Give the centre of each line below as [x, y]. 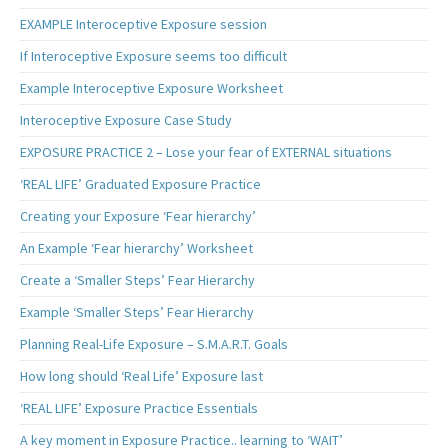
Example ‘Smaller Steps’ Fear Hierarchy [137, 312]
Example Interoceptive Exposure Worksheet [151, 88]
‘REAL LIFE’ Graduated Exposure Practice [140, 184]
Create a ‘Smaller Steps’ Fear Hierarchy [137, 280]
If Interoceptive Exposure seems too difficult [153, 56]
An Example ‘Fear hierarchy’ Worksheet [136, 248]
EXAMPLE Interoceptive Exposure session [143, 24]
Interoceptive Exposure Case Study [126, 120]
